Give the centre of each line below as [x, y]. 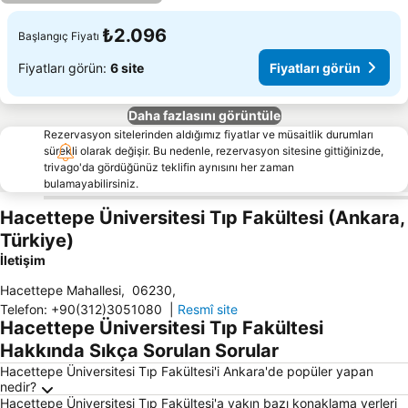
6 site [127, 67]
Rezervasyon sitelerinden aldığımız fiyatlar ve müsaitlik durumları [209, 134]
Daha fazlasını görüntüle [204, 115]
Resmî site [208, 309]
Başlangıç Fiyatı [59, 36]
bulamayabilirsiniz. [91, 184]
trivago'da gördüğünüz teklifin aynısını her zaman [169, 167]
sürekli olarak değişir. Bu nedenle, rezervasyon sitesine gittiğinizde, [214, 151]
